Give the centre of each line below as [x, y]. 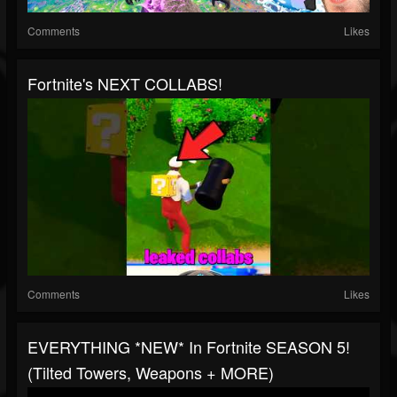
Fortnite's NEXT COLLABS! [125, 84]
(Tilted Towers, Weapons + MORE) [151, 373]
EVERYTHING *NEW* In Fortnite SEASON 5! [189, 347]
